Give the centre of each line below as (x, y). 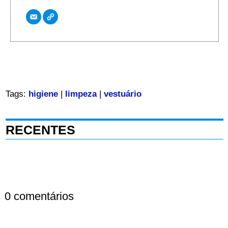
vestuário (122, 94)
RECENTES (40, 130)
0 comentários (39, 196)
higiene (43, 94)
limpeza (81, 94)
